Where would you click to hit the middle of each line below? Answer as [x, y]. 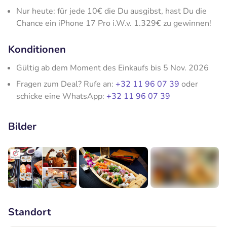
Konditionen [37, 49]
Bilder [22, 126]
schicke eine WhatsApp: [61, 96]
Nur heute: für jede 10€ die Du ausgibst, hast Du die [111, 11]
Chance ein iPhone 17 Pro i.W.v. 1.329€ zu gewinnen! [114, 23]
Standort [30, 212]
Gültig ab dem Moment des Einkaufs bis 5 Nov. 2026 [112, 68]
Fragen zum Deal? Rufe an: [66, 84]
